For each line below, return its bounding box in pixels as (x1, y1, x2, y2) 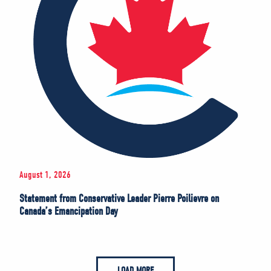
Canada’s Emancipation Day (19, 204, 118, 218)
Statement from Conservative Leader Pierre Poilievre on (19, 192, 219, 205)
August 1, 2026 (19, 169, 71, 180)
